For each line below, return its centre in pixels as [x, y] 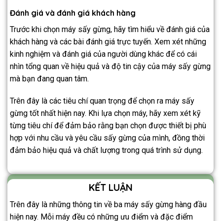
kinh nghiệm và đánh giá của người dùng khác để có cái [103, 54]
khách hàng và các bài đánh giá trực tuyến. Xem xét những [108, 41]
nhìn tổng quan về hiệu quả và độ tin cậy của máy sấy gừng [110, 66]
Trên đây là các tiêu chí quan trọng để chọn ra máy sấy [102, 101]
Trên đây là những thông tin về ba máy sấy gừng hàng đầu [108, 204]
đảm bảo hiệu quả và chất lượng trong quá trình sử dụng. [106, 150]
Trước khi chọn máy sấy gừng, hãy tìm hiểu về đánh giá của [110, 29]
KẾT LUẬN [110, 188]
